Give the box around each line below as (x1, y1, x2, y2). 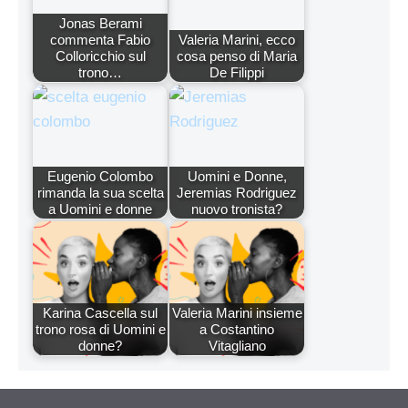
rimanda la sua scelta (36, 185, 164, 201)
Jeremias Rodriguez (177, 185, 297, 201)
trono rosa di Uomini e (35, 321, 166, 338)
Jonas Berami (58, 15, 142, 32)
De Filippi (209, 65, 264, 81)
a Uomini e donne (48, 201, 152, 218)
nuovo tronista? (191, 201, 282, 218)
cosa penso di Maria (177, 48, 297, 65)
